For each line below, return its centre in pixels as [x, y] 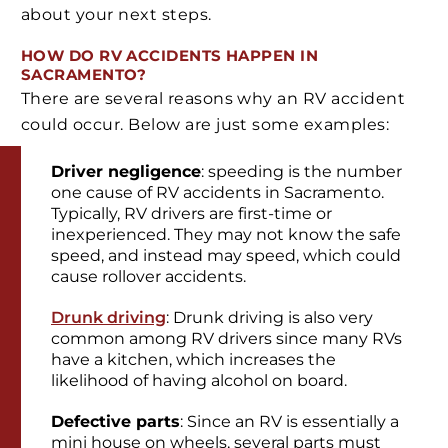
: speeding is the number [301, 171]
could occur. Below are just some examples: [205, 125]
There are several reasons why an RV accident [213, 99]
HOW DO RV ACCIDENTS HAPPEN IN [170, 55]
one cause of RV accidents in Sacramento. [217, 192]
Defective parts [115, 421]
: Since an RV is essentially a [289, 421]
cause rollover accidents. [148, 276]
